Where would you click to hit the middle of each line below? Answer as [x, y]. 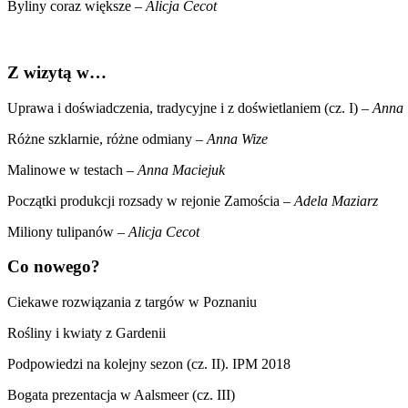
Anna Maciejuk [181, 169]
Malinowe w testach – [72, 169]
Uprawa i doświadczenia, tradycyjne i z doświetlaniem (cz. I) [183, 107]
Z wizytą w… [57, 72]
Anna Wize [237, 138]
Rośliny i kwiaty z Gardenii [87, 333]
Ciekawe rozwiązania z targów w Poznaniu [132, 302]
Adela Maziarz [336, 200]
